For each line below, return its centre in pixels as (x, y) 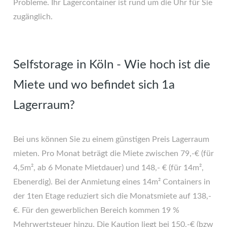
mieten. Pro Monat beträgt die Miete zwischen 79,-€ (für (113, 154)
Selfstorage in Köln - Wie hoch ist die (112, 65)
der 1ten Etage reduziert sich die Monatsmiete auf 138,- (112, 196)
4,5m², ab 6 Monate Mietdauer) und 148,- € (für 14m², (108, 168)
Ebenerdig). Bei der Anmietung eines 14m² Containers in (112, 182)
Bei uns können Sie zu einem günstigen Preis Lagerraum (111, 139)
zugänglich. (33, 17)
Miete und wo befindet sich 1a (94, 85)
